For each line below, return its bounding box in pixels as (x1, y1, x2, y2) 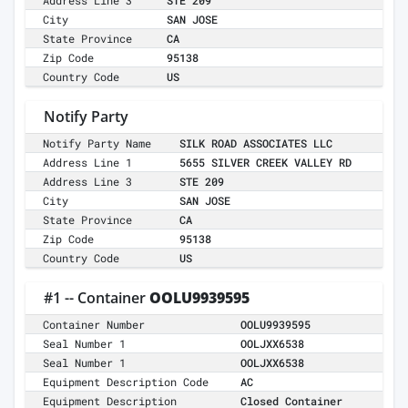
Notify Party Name (43, 136, 152, 151)
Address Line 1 (43, 155, 133, 170)
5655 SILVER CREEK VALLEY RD (179, 155, 352, 170)
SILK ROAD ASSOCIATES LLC (179, 136, 332, 151)
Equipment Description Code (43, 374, 209, 390)
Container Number (43, 317, 146, 332)
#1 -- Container (44, 288, 149, 309)
